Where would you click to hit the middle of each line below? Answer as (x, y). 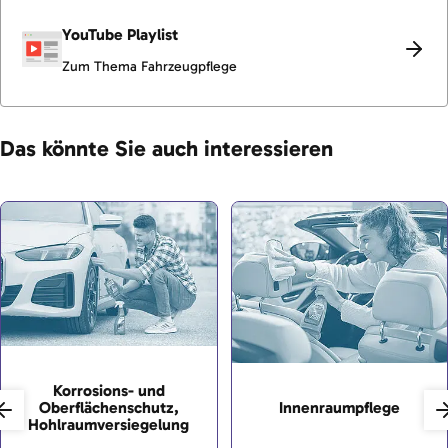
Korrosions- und (108, 390)
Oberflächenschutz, (108, 407)
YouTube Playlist (120, 34)
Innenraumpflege (339, 408)
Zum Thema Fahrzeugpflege (149, 66)
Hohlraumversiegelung (109, 424)
